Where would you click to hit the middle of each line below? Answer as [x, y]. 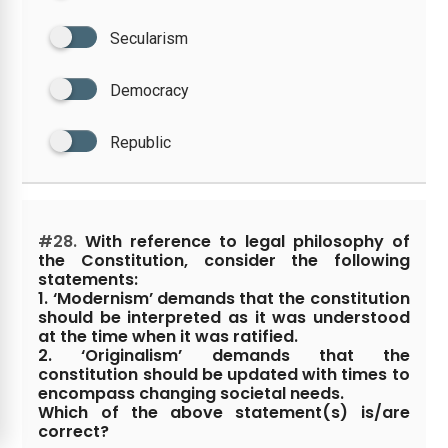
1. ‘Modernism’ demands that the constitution [224, 298]
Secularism [149, 38]
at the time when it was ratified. [168, 336]
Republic [141, 142]
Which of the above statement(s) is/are [224, 412]
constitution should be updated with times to [224, 374]
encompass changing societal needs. [191, 393]
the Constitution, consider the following [224, 260]
